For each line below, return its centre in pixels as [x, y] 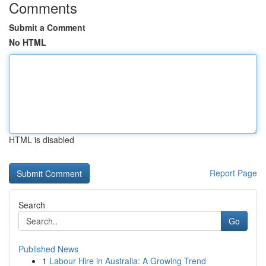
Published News [48, 249]
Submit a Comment [47, 27]
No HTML [28, 42]
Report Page [233, 173]
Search [32, 205]
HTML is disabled [42, 140]
